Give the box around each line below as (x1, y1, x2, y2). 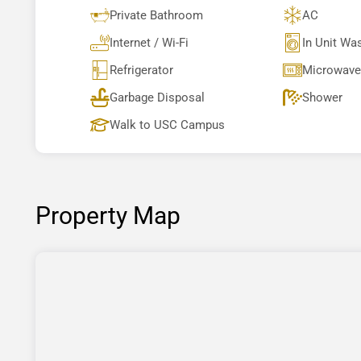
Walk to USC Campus (110, 117, 225, 132)
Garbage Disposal (110, 89, 205, 105)
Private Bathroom (110, 7, 203, 23)
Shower (301, 89, 342, 105)
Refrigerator (110, 62, 173, 77)
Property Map (35, 201, 180, 230)
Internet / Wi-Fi (110, 35, 189, 50)
